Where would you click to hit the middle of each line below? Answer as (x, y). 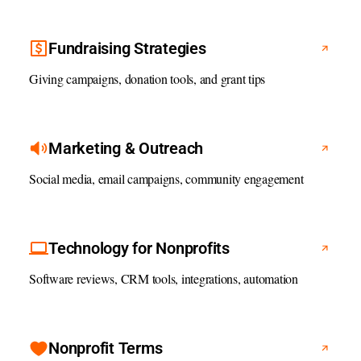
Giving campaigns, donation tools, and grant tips (147, 79)
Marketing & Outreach (126, 149)
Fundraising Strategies (127, 49)
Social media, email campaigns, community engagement (166, 179)
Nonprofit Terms (106, 349)
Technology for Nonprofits (139, 249)
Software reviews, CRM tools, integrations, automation (164, 279)
